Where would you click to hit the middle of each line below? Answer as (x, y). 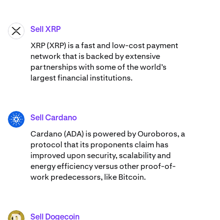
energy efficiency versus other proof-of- (103, 166)
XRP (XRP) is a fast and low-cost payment (104, 46)
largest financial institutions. (82, 78)
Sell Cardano (54, 119)
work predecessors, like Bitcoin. (88, 177)
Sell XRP (46, 30)
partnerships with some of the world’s (98, 67)
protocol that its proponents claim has (99, 145)
